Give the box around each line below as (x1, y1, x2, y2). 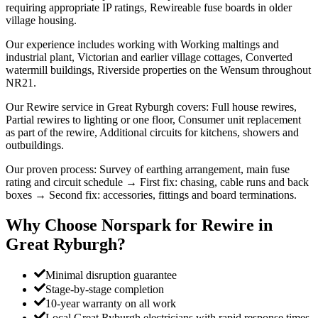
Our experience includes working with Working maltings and (6, 38, 279, 50)
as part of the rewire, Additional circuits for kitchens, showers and (6, 126, 299, 138)
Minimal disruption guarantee (45, 269, 177, 282)
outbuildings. (6, 138, 64, 151)
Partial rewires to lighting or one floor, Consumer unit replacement (6, 113, 301, 126)
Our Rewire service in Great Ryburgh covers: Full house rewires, (6, 100, 297, 113)
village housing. (6, 13, 77, 26)
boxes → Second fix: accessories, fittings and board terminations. (6, 188, 297, 201)
